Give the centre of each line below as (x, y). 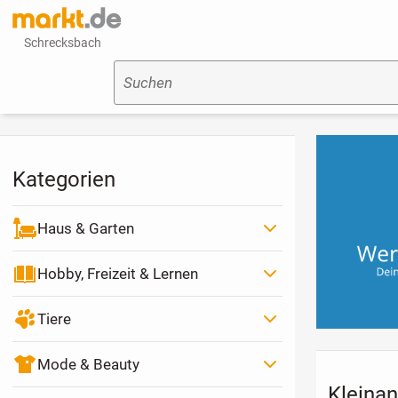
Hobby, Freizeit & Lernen (117, 273)
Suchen (147, 83)
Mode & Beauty (88, 364)
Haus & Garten (85, 228)
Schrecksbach (63, 43)
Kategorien (64, 179)
